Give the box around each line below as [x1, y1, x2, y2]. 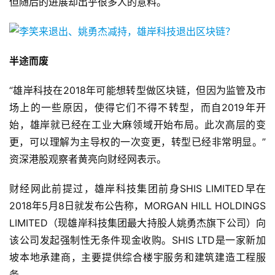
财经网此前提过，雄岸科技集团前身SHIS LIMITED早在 [9, 182, 266, 195]
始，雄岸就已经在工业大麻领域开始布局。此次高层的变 [9, 118, 266, 131]
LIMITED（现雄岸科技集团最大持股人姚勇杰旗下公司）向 [9, 217, 266, 230]
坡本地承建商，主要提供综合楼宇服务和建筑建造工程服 [9, 251, 266, 264]
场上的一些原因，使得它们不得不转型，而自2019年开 [9, 101, 266, 114]
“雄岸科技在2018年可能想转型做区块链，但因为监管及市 [9, 84, 266, 97]
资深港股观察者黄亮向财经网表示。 [9, 153, 166, 166]
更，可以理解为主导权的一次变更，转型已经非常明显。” [9, 136, 266, 149]
